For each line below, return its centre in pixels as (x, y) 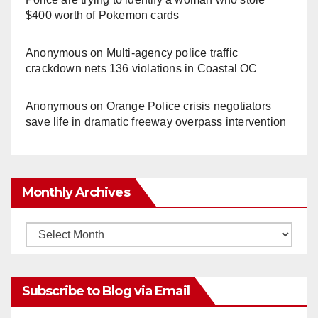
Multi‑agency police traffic (172, 53)
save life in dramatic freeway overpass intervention (156, 121)
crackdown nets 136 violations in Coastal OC (142, 68)
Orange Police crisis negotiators (189, 106)
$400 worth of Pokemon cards (103, 15)
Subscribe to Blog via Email (106, 291)
